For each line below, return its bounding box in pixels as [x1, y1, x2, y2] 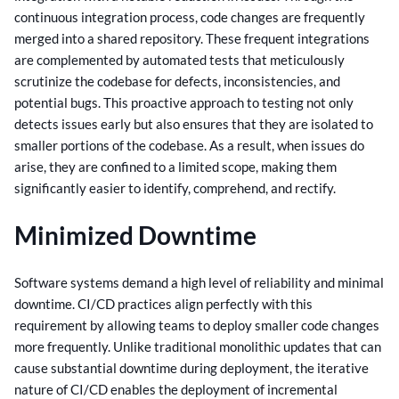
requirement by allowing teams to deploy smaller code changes [14, 317, 379, 334]
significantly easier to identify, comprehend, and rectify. [14, 179, 336, 196]
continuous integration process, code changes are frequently [14, 8, 365, 25]
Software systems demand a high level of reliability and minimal [14, 274, 384, 291]
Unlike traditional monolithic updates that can [113, 338, 381, 355]
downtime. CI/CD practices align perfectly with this [14, 296, 313, 313]
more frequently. [14, 338, 113, 355]
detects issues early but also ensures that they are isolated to [14, 115, 373, 132]
